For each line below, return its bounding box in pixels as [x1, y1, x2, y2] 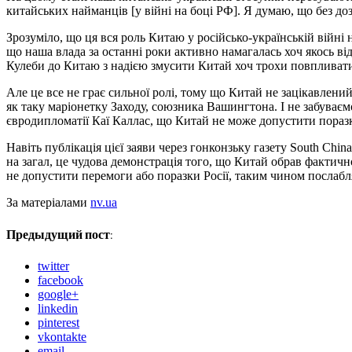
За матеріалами [6, 196, 90, 210]
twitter [38, 258, 69, 273]
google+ [38, 287, 79, 301]
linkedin [38, 301, 78, 315]
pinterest [38, 315, 79, 329]
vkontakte [38, 329, 86, 343]
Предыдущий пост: [6, 226, 112, 243]
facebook [38, 273, 83, 287]
